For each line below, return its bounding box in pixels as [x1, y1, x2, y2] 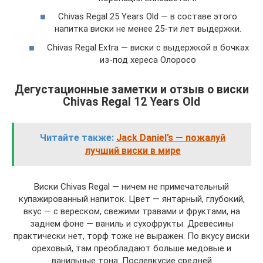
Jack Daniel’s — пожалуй [116, 131, 225, 143]
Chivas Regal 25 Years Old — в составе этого [58, 11, 237, 22]
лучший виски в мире [85, 144, 181, 156]
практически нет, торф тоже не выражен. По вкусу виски [14, 230, 249, 241]
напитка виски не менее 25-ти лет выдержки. [54, 23, 241, 34]
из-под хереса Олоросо [99, 54, 196, 65]
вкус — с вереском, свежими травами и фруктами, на [23, 205, 240, 217]
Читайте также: [40, 131, 114, 143]
